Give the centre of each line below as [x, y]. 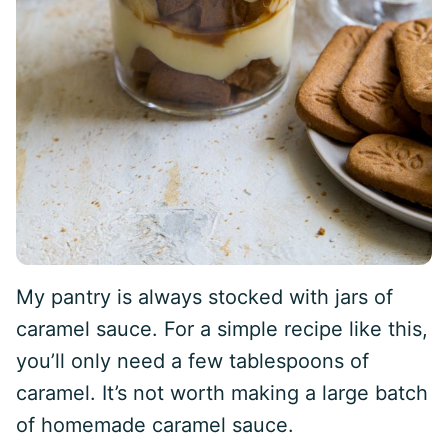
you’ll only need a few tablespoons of [192, 361]
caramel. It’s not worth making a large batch [222, 393]
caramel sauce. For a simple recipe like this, [222, 329]
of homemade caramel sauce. [155, 425]
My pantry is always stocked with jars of [204, 297]
